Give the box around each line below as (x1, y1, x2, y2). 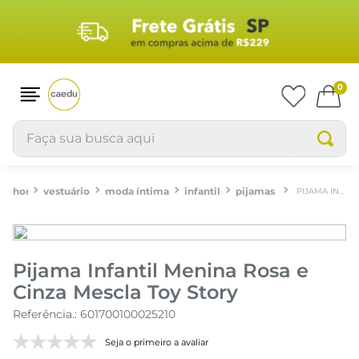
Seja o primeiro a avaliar (105, 337, 208, 349)
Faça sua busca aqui (13, 119, 141, 135)
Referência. (13, 306, 75, 321)
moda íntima (105, 184, 170, 197)
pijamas (236, 184, 276, 197)
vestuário (43, 184, 91, 197)
